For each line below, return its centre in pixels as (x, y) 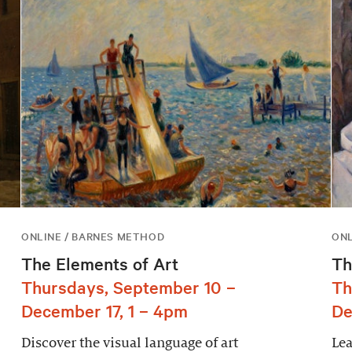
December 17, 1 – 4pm (104, 311)
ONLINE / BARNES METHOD (93, 236)
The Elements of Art (99, 264)
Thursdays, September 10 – (128, 287)
